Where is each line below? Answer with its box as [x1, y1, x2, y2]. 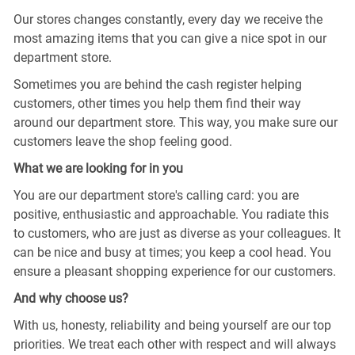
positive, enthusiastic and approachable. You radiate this [13, 206, 329, 222]
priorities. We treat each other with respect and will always [13, 336, 336, 352]
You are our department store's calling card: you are [13, 187, 299, 203]
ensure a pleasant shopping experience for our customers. [13, 263, 336, 279]
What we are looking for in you [13, 160, 183, 176]
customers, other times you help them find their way [13, 95, 301, 111]
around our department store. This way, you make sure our [13, 114, 338, 130]
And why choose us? [13, 290, 128, 306]
